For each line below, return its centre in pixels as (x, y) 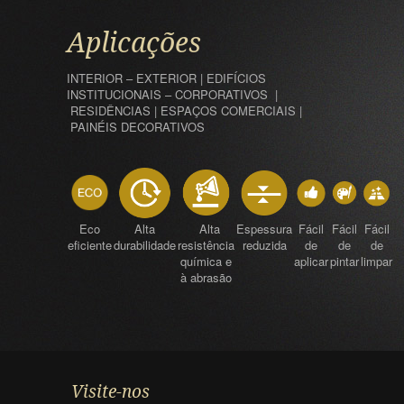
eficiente (90, 245)
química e (206, 262)
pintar (344, 262)
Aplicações (134, 43)
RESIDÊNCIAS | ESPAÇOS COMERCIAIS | (184, 111)
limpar (376, 262)
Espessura (264, 229)
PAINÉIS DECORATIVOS (136, 127)
